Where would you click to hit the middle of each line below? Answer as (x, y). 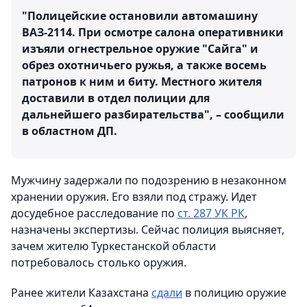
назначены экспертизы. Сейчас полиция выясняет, (148, 229)
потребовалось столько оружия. (99, 262)
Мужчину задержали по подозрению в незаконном (149, 180)
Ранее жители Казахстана (81, 292)
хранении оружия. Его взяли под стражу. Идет (134, 196)
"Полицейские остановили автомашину (140, 15)
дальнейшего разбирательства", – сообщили (153, 114)
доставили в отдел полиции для (116, 98)
